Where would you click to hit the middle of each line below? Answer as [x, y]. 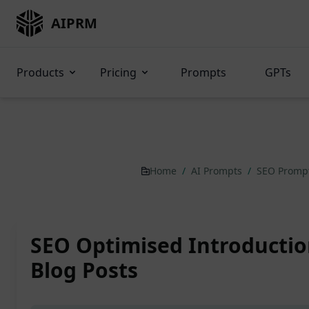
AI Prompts [218, 171]
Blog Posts [84, 270]
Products [40, 72]
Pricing [118, 72]
